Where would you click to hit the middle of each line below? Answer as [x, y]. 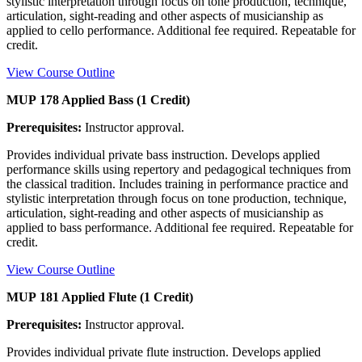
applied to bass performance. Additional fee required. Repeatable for [180, 227]
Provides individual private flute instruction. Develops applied [164, 351]
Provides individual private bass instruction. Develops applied [163, 154]
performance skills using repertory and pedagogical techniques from [179, 169]
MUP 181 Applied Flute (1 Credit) [100, 297]
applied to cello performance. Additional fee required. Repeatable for [181, 30]
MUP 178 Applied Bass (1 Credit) [98, 99]
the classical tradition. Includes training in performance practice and [177, 183]
